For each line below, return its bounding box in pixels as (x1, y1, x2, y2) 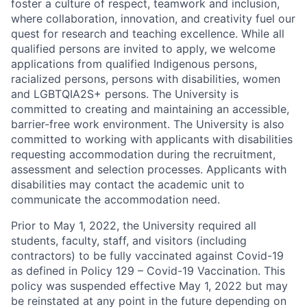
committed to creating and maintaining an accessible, (11, 102, 289, 116)
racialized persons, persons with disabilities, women (11, 72, 280, 86)
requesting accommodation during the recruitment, (11, 147, 275, 161)
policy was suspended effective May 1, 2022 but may (11, 279, 288, 293)
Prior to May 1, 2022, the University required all (11, 219, 256, 232)
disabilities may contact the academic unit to (11, 177, 245, 191)
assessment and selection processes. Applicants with (11, 162, 286, 176)
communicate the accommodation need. (11, 193, 220, 206)
